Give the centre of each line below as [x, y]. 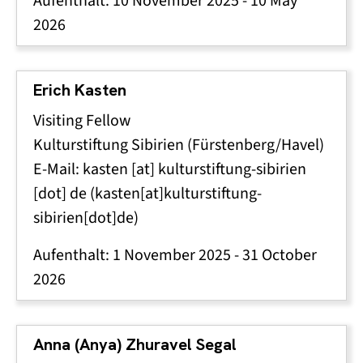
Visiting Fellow [82, 120]
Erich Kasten [80, 90]
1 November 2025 [172, 255]
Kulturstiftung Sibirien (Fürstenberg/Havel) [179, 145]
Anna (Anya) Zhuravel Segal [135, 344]
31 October [280, 255]
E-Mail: [58, 169]
